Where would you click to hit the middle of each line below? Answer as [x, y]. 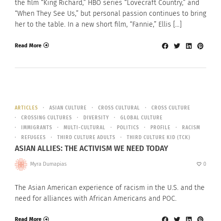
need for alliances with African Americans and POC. [96, 198]
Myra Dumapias [48, 164]
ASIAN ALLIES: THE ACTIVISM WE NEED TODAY [92, 148]
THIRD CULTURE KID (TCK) [159, 138]
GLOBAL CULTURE [142, 118]
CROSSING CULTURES [47, 118]
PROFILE [161, 128]
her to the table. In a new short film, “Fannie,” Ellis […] [98, 25]
